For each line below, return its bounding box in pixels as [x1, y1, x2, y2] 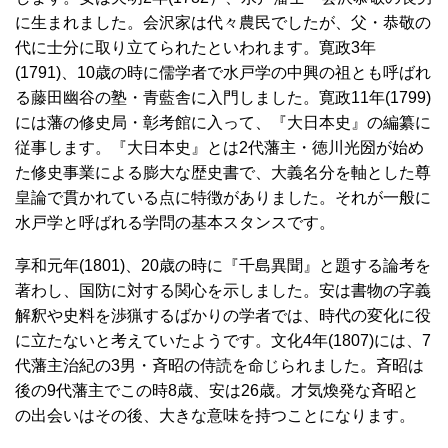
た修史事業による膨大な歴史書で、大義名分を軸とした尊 [15, 163, 431, 181]
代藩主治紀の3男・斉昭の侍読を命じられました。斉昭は [15, 356, 424, 374]
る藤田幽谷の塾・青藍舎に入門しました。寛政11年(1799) [15, 88, 431, 106]
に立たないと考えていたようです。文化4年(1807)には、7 [15, 331, 431, 349]
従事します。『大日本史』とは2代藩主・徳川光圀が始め [15, 138, 424, 156]
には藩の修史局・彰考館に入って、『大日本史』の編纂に [15, 113, 431, 131]
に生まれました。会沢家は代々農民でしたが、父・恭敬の [15, 13, 431, 31]
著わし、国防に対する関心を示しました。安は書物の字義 [15, 281, 431, 299]
